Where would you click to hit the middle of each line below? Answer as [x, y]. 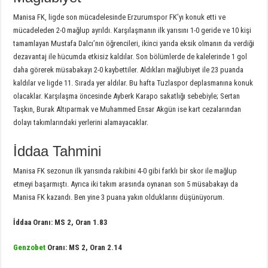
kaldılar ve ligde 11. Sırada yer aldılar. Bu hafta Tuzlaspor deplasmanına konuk [133, 83]
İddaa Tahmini [57, 151]
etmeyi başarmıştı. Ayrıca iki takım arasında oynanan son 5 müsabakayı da [126, 184]
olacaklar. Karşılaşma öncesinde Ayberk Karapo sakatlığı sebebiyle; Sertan [127, 96]
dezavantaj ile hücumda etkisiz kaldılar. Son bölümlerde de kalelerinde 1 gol [130, 56]
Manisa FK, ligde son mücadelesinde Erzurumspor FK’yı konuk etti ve [120, 17]
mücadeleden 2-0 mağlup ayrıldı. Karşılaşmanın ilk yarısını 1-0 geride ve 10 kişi [133, 30]
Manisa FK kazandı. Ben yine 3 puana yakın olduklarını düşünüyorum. [119, 197]
